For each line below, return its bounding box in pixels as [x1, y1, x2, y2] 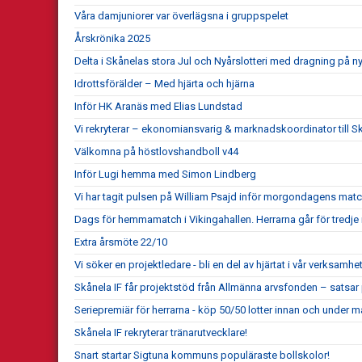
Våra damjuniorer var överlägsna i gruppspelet [74, 9, 288, 22]
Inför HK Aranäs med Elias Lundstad [74, 99, 242, 112]
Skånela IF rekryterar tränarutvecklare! [74, 326, 247, 339]
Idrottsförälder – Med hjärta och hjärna [74, 77, 255, 90]
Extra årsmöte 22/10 [74, 235, 167, 248]
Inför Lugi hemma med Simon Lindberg [74, 167, 256, 180]
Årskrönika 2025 [74, 32, 150, 44]
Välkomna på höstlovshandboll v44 [74, 145, 238, 158]
